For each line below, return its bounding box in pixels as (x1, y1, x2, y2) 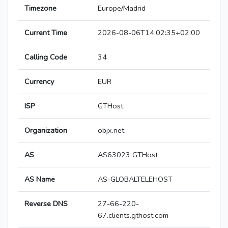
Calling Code (24, 52, 67, 63)
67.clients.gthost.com (98, 210, 168, 221)
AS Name (24, 174, 55, 185)
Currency (24, 76, 54, 87)
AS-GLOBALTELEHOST (98, 174, 173, 185)
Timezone (24, 3, 56, 14)
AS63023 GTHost (98, 150, 158, 160)
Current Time (24, 27, 67, 38)
